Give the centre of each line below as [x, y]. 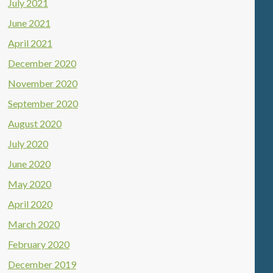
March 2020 [34, 224]
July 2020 [28, 144]
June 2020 [29, 164]
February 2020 [38, 244]
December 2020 [42, 63]
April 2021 [30, 43]
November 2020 [42, 83]
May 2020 [29, 184]
